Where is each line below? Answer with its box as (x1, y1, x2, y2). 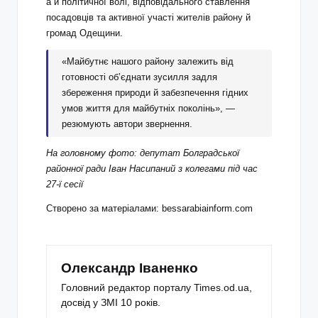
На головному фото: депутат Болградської (46, 147, 239, 158)
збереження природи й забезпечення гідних (62, 87, 249, 99)
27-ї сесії (46, 178, 83, 190)
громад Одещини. (46, 28, 123, 39)
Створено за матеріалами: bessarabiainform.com (46, 202, 253, 214)
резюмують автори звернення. (62, 119, 193, 130)
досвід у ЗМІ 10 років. (61, 297, 160, 309)
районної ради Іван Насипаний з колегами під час (46, 163, 258, 174)
